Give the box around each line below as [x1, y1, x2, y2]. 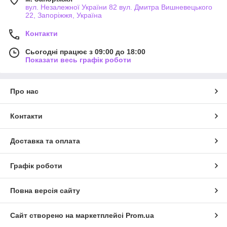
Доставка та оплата [10, 137, 80, 145]
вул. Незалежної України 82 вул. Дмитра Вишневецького [25, 3, 212, 12]
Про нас [10, 87, 39, 96]
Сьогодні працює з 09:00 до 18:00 [25, 48, 145, 56]
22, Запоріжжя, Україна [25, 11, 102, 20]
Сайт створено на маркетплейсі [10, 211, 126, 220]
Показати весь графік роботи [25, 56, 131, 64]
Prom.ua [126, 211, 154, 220]
